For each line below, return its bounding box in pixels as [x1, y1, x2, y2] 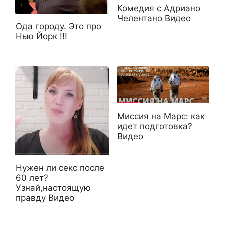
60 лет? [16, 172, 48, 183]
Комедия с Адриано [117, 3, 200, 13]
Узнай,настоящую [16, 182, 91, 193]
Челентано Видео [117, 13, 191, 23]
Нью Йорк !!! [16, 31, 67, 42]
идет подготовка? [117, 121, 192, 131]
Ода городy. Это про [16, 21, 101, 32]
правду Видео [16, 192, 74, 203]
